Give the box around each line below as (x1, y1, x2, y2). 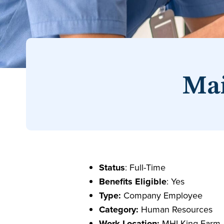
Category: (98, 203, 138, 216)
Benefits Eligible (98, 175, 166, 188)
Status (98, 161, 125, 174)
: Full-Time (124, 161, 165, 173)
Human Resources (138, 203, 212, 215)
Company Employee (120, 189, 202, 201)
